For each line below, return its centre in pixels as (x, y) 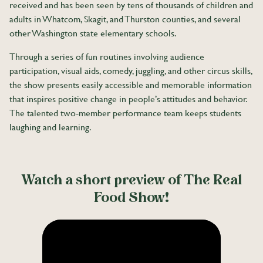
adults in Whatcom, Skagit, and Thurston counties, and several (125, 19)
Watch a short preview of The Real (131, 181)
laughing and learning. (50, 127)
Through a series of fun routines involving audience (107, 57)
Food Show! (131, 198)
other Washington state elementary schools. (93, 33)
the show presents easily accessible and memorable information (131, 85)
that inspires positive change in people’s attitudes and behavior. (128, 99)
